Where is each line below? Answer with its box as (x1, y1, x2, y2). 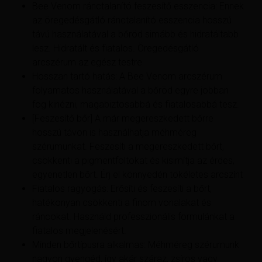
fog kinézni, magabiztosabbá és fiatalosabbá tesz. (32, 98, 239, 110)
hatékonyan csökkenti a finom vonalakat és (32, 196, 211, 208)
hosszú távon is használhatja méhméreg (32, 126, 196, 138)
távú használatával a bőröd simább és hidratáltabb (32, 28, 239, 40)
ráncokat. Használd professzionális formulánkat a (32, 211, 235, 222)
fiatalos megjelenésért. (32, 225, 126, 236)
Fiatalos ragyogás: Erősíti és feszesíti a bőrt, (32, 182, 212, 194)
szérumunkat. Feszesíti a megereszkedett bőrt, (32, 140, 224, 152)
